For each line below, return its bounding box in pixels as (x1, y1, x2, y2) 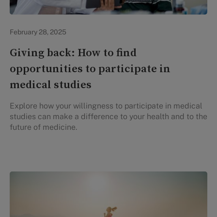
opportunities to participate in (10, 62, 170, 77)
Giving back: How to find (10, 46, 137, 61)
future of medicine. (10, 123, 77, 132)
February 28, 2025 (10, 28, 66, 36)
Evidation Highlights (15, 20, 78, 28)
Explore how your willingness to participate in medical (10, 101, 202, 111)
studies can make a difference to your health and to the (10, 112, 207, 122)
